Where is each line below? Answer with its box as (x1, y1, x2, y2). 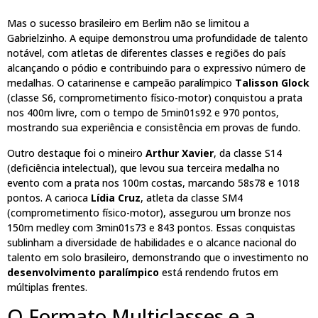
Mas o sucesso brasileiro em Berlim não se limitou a (7, 16, 249, 31)
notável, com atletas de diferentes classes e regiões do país (7, 46, 286, 60)
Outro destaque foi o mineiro (7, 146, 146, 160)
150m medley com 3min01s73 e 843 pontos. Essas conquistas (7, 220, 295, 234)
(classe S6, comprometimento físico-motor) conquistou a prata (7, 91, 302, 105)
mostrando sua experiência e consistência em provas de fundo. (7, 121, 300, 135)
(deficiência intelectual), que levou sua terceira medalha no (7, 160, 280, 175)
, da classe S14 (214, 146, 282, 160)
